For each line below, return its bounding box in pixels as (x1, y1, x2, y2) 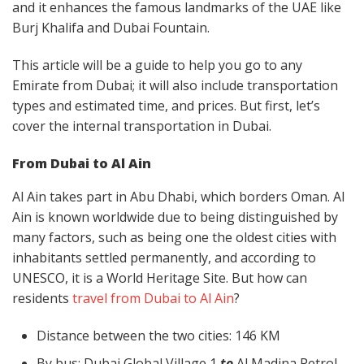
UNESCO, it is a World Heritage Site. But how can (12, 269, 307, 288)
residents (12, 289, 69, 308)
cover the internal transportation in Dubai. (12, 117, 275, 136)
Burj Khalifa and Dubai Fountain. (12, 19, 213, 37)
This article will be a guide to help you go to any (12, 56, 302, 75)
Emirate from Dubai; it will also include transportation (12, 76, 338, 95)
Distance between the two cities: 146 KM (37, 326, 284, 344)
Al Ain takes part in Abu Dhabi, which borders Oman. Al (12, 188, 344, 206)
